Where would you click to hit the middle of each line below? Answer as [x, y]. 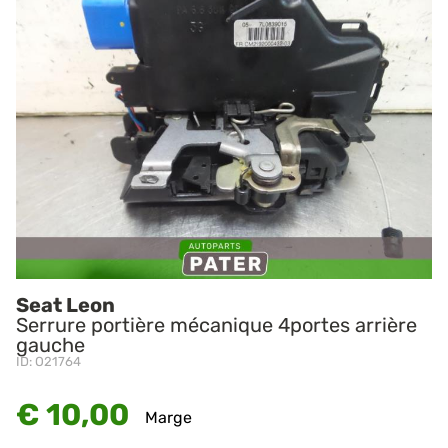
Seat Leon [65, 305]
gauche [50, 345]
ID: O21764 [48, 362]
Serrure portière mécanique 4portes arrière [216, 325]
